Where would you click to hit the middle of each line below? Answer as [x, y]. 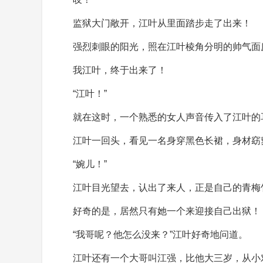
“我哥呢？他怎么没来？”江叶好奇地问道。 [160, 235]
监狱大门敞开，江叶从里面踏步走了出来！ [162, 23]
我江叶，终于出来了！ [120, 70]
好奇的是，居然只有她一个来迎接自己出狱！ [167, 211]
